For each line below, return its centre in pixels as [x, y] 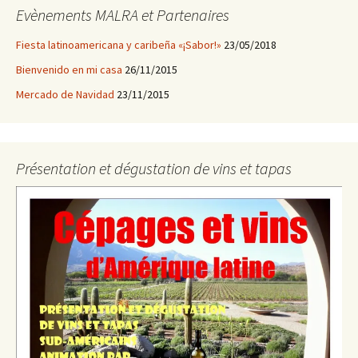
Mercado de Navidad [65, 94]
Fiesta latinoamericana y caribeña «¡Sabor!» [119, 45]
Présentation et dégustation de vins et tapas [154, 168]
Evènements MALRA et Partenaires [123, 15]
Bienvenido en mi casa [69, 70]
